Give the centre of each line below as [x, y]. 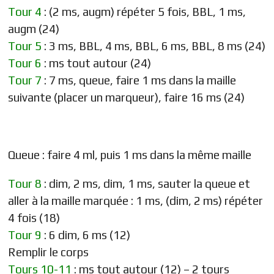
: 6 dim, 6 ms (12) [86, 235]
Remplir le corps [48, 252]
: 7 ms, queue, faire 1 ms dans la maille [139, 80]
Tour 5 [25, 46]
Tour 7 [25, 80]
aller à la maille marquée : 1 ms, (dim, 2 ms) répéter [135, 200]
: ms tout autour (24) [96, 63]
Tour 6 [25, 63]
